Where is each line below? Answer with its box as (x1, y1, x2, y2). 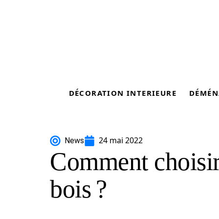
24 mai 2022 (99, 135, 143, 146)
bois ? (50, 175, 107, 203)
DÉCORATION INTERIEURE (68, 88, 176, 98)
